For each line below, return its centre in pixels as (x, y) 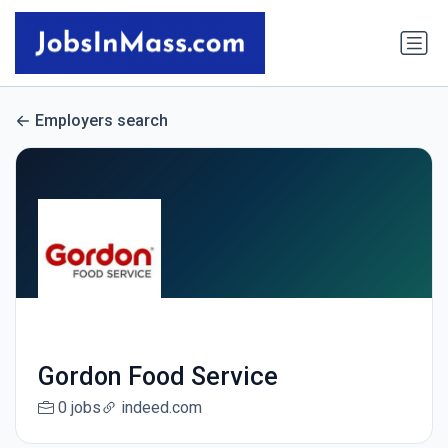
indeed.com (161, 408)
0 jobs (79, 408)
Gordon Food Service (157, 377)
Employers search (101, 121)
